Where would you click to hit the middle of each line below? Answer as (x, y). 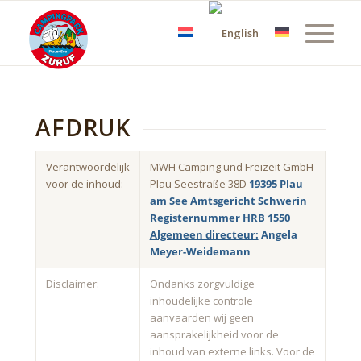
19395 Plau (276, 183)
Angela (278, 234)
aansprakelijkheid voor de (214, 334)
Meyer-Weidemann (200, 251)
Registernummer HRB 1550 (220, 217)
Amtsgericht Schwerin (247, 200)
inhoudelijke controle (201, 300)
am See (168, 200)
